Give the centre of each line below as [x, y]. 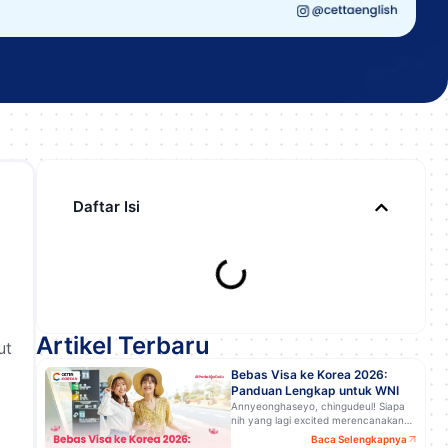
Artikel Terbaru [123, 345]
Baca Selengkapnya [359, 439]
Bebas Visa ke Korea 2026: [309, 374]
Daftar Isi [106, 206]
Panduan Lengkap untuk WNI [315, 390]
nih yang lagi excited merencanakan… [321, 420]
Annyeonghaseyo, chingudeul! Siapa [318, 406]
